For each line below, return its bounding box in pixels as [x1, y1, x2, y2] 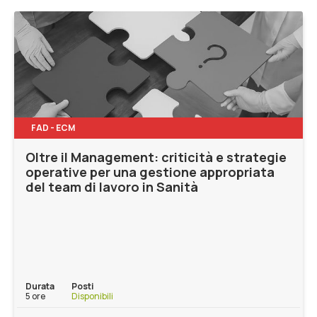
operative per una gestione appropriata [25, 163, 275, 180]
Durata [25, 279, 54, 292]
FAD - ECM [31, 122, 75, 134]
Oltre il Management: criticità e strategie [25, 149, 287, 166]
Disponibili [71, 289, 113, 302]
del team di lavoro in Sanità [25, 178, 198, 195]
